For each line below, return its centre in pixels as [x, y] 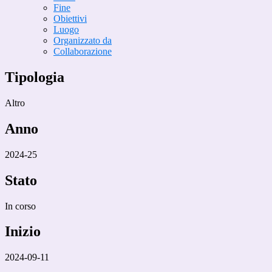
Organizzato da [83, 41]
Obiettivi [70, 19]
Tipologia [35, 77]
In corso [20, 206]
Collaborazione [83, 52]
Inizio [23, 232]
